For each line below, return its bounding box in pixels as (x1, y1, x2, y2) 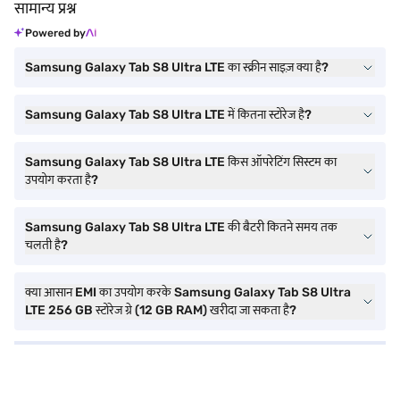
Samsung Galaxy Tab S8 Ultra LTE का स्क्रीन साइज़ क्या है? (25, 60, 329, 75)
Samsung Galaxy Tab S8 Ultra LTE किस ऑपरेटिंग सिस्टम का (25, 154, 337, 170)
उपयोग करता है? (25, 172, 98, 187)
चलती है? (25, 237, 68, 253)
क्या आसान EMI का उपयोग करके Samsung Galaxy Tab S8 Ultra (25, 285, 351, 300)
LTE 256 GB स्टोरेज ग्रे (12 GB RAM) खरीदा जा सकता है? (25, 303, 296, 318)
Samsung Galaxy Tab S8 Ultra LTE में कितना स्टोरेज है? (25, 107, 312, 122)
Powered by (25, 27, 86, 39)
